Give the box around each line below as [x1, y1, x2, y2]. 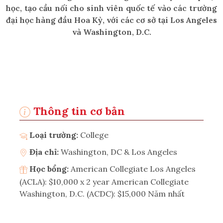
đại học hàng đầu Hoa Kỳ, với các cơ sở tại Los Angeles [6, 15, 217, 25]
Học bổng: [27, 163, 71, 174]
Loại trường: [27, 129, 80, 140]
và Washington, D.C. [72, 27, 151, 37]
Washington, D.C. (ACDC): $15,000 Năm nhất [19, 188, 185, 199]
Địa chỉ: [27, 146, 61, 157]
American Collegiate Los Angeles [71, 163, 196, 174]
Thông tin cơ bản [30, 104, 125, 118]
